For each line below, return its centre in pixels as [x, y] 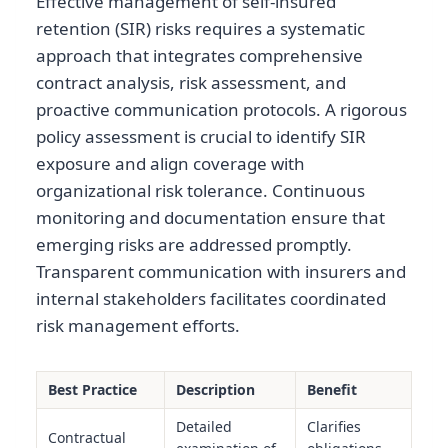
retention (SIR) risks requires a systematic [200, 28]
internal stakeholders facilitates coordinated [211, 298]
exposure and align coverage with [170, 163]
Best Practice [92, 389]
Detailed [203, 426]
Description [215, 389]
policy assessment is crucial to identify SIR [201, 136]
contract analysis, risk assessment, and [191, 82]
